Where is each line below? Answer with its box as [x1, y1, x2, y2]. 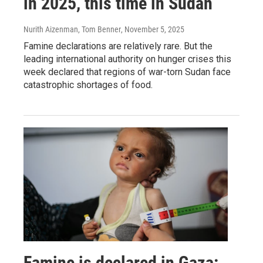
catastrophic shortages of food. [23, 79, 153, 90]
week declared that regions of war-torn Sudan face [23, 66, 231, 77]
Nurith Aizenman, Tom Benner [23, 24, 121, 34]
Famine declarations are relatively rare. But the [23, 40, 213, 52]
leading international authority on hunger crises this [23, 53, 231, 65]
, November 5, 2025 [121, 24, 184, 34]
